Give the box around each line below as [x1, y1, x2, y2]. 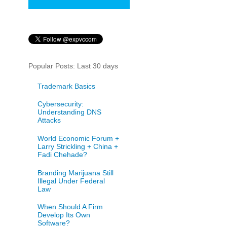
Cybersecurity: [37, 100, 84, 108]
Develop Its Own [37, 211, 90, 219]
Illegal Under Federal [37, 176, 105, 185]
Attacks [37, 116, 61, 125]
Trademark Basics [37, 82, 95, 90]
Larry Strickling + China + [37, 142, 118, 150]
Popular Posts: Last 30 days [28, 62, 118, 70]
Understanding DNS [37, 108, 101, 117]
